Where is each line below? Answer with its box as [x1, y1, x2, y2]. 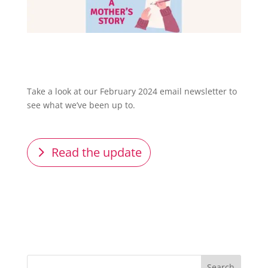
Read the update [51, 144, 142, 161]
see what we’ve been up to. [26, 99, 135, 111]
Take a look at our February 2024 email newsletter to [26, 86, 237, 98]
